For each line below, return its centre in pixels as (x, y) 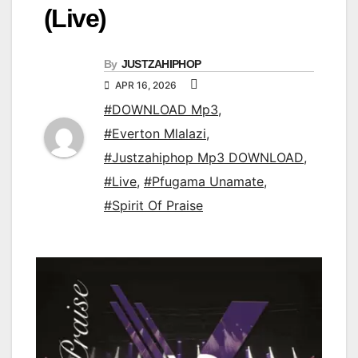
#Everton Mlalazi (155, 134)
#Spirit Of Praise (153, 206)
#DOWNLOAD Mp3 (161, 110)
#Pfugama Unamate (204, 182)
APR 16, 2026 (146, 86)
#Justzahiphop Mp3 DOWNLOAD (204, 158)
